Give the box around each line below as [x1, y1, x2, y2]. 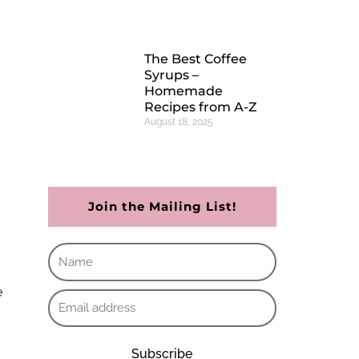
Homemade [143, 83, 223, 99]
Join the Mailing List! [87, 199, 236, 215]
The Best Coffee [143, 51, 247, 67]
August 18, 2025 [143, 116, 213, 128]
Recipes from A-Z [143, 99, 257, 115]
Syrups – [143, 67, 199, 83]
